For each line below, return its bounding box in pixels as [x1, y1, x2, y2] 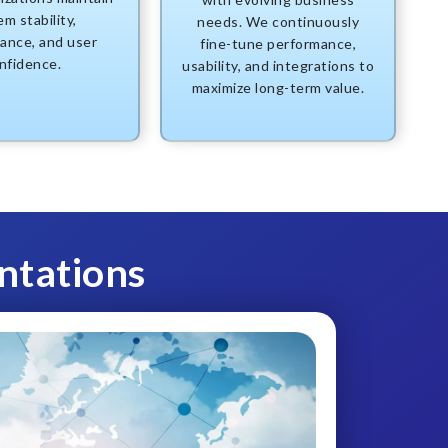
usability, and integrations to [182, 57, 374, 75]
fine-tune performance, [200, 35, 356, 53]
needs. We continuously [197, 13, 359, 31]
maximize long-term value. [191, 79, 365, 97]
